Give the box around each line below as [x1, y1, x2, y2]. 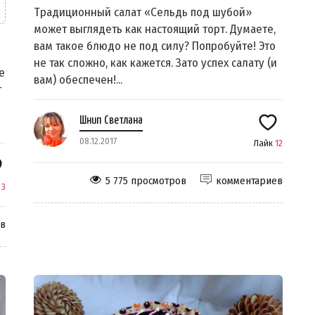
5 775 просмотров [105, 174, 186, 188]
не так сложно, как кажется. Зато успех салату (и [34, 56, 277, 71]
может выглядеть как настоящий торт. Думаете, [34, 22, 276, 37]
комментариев [216, 174, 283, 188]
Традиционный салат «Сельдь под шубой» [34, 5, 252, 20]
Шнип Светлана [79, 115, 143, 127]
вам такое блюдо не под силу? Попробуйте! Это [34, 39, 276, 54]
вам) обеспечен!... [34, 72, 122, 88]
